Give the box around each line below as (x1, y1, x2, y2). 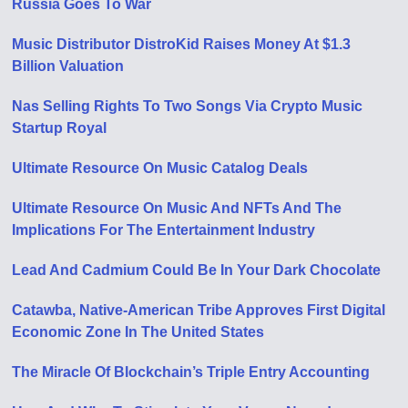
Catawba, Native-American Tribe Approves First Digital (12, 301, 386, 318)
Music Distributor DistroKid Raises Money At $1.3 (12, 36, 352, 52)
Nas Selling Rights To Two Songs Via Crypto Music (12, 97, 363, 114)
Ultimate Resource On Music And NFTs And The (12, 199, 342, 216)
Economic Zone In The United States (12, 323, 265, 340)
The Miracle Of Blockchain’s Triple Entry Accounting (12, 363, 371, 380)
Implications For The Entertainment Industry (12, 221, 316, 238)
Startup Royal (12, 119, 107, 136)
